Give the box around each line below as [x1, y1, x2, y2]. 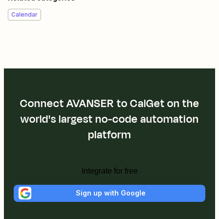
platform [88, 127, 131, 143]
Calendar [11, 10, 38, 18]
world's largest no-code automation [20, 111, 199, 127]
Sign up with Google [75, 189, 146, 197]
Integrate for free [81, 166, 138, 175]
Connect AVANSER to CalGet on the [20, 95, 199, 111]
